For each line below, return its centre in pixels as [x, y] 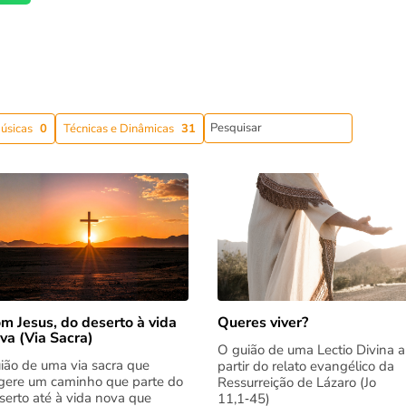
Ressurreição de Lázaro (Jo [296, 383]
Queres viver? [262, 323]
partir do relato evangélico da [305, 367]
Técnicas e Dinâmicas [118, 129]
